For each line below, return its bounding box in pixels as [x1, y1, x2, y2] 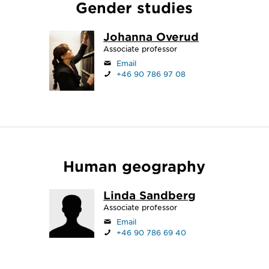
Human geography [63, 157, 206, 175]
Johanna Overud [103, 30, 199, 43]
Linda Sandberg [103, 189, 196, 202]
